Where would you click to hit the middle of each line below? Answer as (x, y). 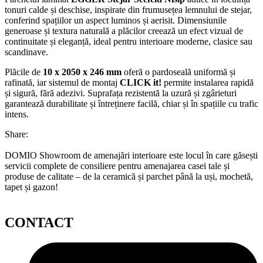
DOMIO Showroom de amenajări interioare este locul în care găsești (131, 155)
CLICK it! (141, 82)
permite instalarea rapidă (208, 82)
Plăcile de (24, 72)
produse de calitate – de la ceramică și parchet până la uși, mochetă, (129, 176)
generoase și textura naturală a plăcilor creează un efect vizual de (124, 31)
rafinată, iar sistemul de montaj (62, 82)
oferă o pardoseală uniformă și (178, 72)
